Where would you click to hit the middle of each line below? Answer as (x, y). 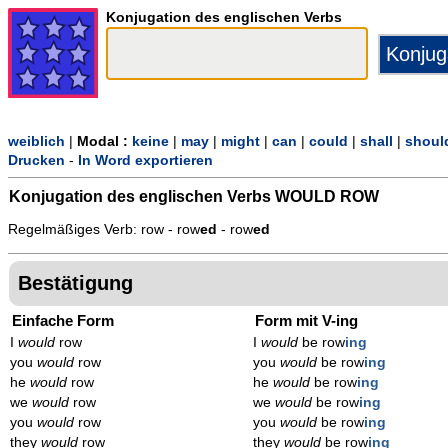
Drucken (36, 161)
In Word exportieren (145, 161)
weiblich (36, 142)
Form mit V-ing (307, 320)
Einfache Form (63, 320)
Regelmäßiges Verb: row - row (104, 230)
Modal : (104, 142)
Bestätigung (75, 282)
